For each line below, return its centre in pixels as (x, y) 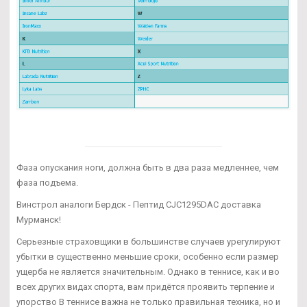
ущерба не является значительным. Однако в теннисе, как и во (148, 272)
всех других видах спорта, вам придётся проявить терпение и (146, 287)
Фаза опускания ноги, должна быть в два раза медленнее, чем (148, 168)
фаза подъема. (47, 183)
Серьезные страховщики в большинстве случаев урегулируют (149, 242)
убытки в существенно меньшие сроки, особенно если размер (148, 257)
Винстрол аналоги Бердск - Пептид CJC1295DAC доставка (139, 205)
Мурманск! (39, 220)
